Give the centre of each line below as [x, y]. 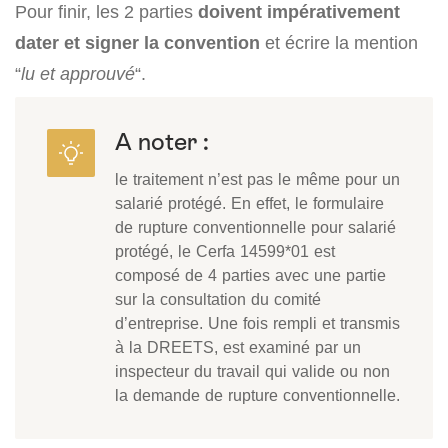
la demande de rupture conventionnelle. [257, 395]
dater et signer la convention [137, 42]
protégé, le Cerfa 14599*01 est [225, 251]
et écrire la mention [339, 42]
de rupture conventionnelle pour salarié [255, 227]
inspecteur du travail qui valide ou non [252, 371]
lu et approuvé [78, 73]
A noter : [162, 141]
